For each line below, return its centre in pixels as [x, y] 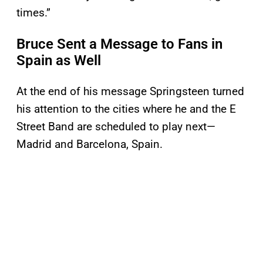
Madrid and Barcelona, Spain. [90, 144]
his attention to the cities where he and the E [126, 109]
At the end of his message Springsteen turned [130, 92]
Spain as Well [59, 61]
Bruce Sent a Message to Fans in [119, 44]
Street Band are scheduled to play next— [116, 127]
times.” [33, 13]
